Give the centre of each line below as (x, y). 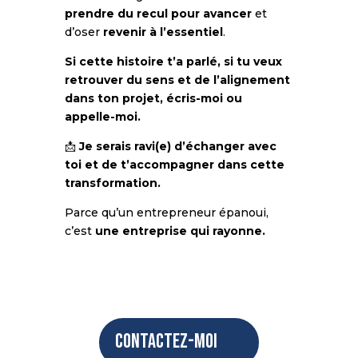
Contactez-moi (166, 342)
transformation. (112, 183)
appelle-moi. (102, 116)
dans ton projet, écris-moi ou (153, 98)
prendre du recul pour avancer (158, 13)
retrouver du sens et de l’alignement (177, 80)
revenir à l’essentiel (163, 32)
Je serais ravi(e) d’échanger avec (177, 146)
